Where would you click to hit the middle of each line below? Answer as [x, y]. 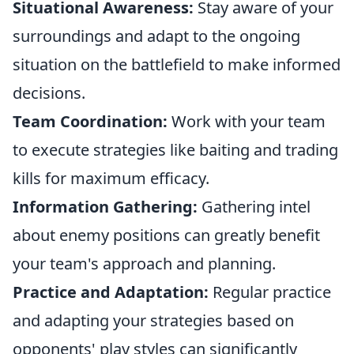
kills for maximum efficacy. [111, 178]
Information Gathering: [105, 207]
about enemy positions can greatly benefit [166, 235]
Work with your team [247, 121]
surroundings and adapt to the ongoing [156, 36]
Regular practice [270, 292]
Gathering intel [254, 207]
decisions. [49, 93]
